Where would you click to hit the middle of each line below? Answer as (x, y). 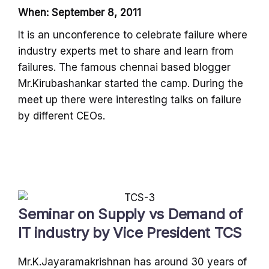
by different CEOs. (62, 116)
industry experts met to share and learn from (126, 51)
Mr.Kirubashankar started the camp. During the (131, 83)
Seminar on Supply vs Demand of (130, 214)
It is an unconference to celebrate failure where (133, 35)
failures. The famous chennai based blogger (124, 67)
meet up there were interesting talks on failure (130, 99)
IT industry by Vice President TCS (130, 232)
